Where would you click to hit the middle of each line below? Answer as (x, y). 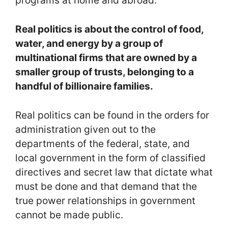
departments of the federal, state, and (103, 143)
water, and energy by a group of (89, 44)
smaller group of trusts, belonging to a (105, 72)
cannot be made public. (69, 215)
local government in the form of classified (110, 158)
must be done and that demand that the (106, 186)
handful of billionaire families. (84, 86)
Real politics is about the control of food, (109, 29)
